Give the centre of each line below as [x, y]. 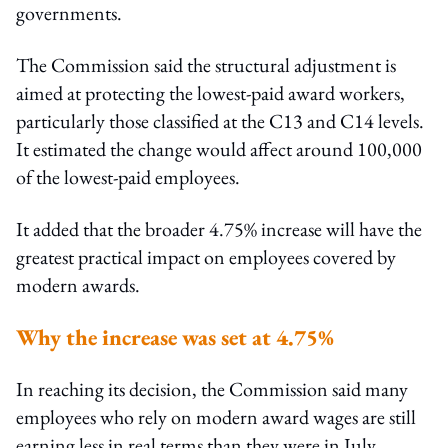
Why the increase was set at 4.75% [175, 336]
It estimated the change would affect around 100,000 [219, 148]
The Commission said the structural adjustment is [206, 64]
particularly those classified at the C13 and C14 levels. [220, 120]
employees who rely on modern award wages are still [216, 416]
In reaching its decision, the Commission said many [212, 388]
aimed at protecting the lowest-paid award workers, [210, 92]
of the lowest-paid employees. [128, 176]
